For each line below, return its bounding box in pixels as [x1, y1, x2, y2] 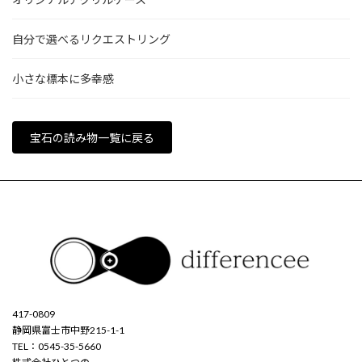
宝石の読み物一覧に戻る [30, 130, 154, 145]
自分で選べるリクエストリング [12, 32, 170, 47]
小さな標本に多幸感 [12, 72, 114, 86]
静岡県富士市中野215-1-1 [12, 324, 124, 337]
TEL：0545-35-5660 [12, 340, 101, 353]
